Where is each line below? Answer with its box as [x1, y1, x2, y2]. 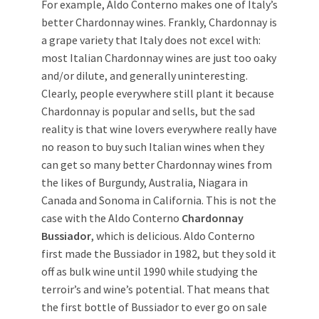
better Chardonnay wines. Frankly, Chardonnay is [41, 14, 277, 29]
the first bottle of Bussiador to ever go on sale [41, 299, 267, 314]
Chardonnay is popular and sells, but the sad [41, 103, 255, 118]
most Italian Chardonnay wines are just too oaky [41, 50, 276, 65]
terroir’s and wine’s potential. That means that [41, 281, 270, 296]
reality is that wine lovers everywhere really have [41, 121, 277, 136]
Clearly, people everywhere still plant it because [41, 85, 274, 100]
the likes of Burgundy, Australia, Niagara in [41, 174, 248, 189]
